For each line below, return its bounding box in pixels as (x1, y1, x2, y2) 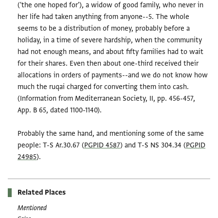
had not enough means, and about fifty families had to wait (18, 47, 203, 57)
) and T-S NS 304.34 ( (120, 141, 186, 150)
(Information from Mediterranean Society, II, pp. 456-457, (18, 94, 195, 104)
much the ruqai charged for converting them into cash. (18, 82, 189, 92)
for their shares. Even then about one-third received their (18, 59, 199, 69)
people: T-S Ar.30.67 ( (18, 141, 84, 150)
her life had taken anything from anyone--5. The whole (18, 12, 189, 22)
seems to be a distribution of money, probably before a (18, 24, 190, 34)
